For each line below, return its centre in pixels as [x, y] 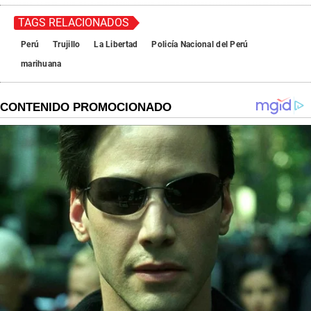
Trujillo [67, 45]
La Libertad [116, 45]
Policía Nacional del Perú [200, 45]
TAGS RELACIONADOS [74, 23]
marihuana [41, 64]
